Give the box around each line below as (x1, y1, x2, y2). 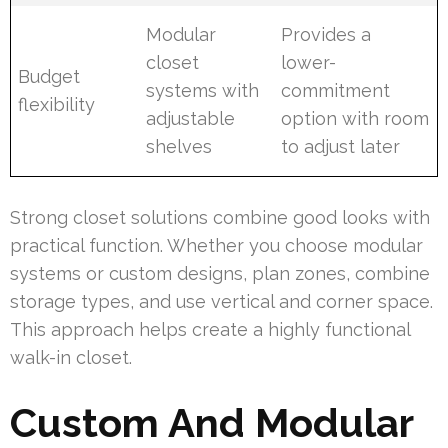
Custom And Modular (10, 398, 413, 446)
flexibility (18, 93, 96, 115)
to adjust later (281, 135, 401, 157)
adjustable (146, 107, 236, 129)
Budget (18, 65, 81, 87)
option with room (281, 107, 430, 129)
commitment (281, 79, 391, 101)
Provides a (281, 23, 372, 45)
